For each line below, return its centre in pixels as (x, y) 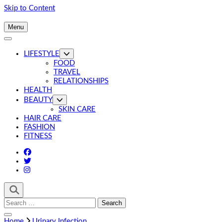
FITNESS (38, 136)
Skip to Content (29, 8)
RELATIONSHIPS (81, 81)
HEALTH (38, 90)
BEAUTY (38, 100)
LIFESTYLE (42, 54)
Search (14, 202)
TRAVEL (67, 72)
